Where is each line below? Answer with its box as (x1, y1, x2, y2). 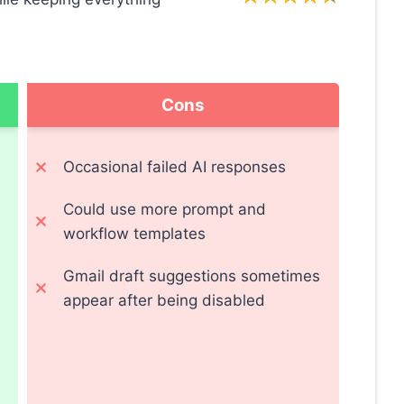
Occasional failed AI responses (63, 158, 287, 177)
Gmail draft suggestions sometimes (63, 267, 321, 286)
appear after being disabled (63, 291, 266, 310)
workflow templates (63, 225, 207, 243)
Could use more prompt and (63, 200, 267, 219)
